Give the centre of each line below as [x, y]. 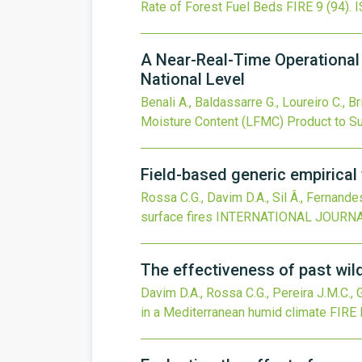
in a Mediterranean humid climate [234, 312]
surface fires [177, 217]
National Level [193, 79]
